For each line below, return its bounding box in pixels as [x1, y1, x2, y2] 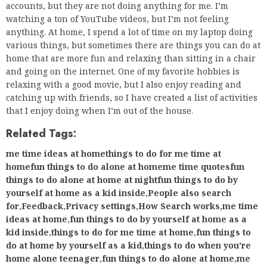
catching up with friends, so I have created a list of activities [6, 92, 257, 104]
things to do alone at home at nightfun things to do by [6, 174, 238, 186]
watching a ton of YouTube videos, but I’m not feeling [6, 13, 229, 25]
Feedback [21, 200, 63, 212]
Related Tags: [6, 126, 76, 142]
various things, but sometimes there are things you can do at [6, 39, 260, 51]
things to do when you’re [144, 240, 251, 252]
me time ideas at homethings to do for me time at [6, 148, 221, 160]
